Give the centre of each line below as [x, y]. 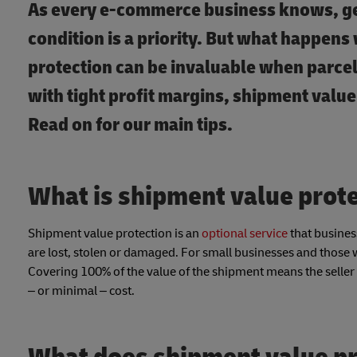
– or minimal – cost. [81, 291]
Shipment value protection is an [115, 234]
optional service [245, 234]
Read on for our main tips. [130, 125]
